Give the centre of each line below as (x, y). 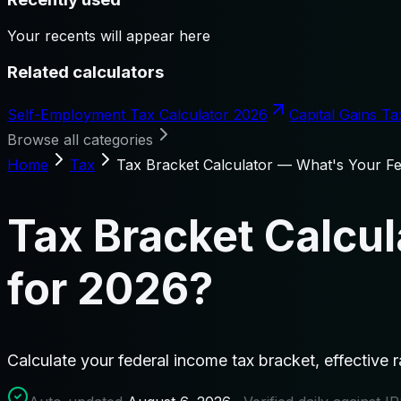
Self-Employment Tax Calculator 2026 (137, 115)
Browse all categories (80, 140)
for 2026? (110, 289)
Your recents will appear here (109, 35)
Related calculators (85, 72)
